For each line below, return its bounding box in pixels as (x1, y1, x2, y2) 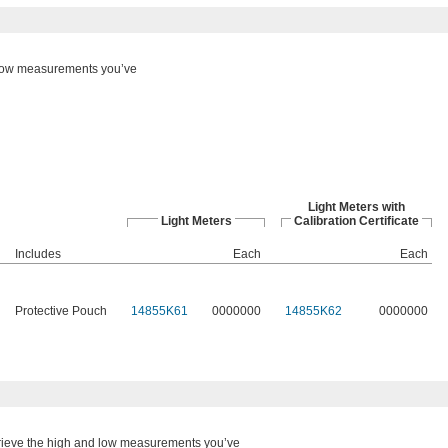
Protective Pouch (15, 304, 107, 318)
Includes (15, 247, 61, 261)
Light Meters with (308, 200, 405, 214)
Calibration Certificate (294, 214, 419, 228)
